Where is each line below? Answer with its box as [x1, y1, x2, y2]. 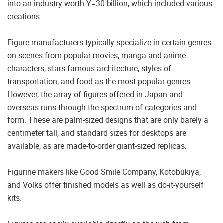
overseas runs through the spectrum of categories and [7, 102, 197, 113]
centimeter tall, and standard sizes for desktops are [7, 127, 186, 139]
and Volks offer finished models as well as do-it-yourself [7, 179, 204, 191]
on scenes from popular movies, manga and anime [7, 50, 186, 61]
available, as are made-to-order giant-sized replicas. [7, 140, 187, 152]
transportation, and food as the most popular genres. [7, 76, 192, 87]
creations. [7, 11, 42, 22]
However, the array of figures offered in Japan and [7, 89, 183, 100]
